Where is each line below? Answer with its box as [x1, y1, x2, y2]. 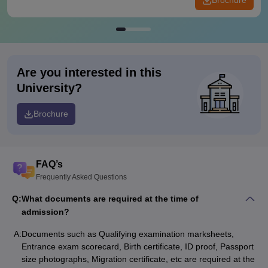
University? [17, 81, 82, 95]
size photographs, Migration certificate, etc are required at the [22, 254, 255, 264]
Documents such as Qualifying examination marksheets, [22, 229, 234, 239]
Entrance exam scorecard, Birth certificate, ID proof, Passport [22, 242, 254, 251]
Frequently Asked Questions [36, 173, 127, 181]
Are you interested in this [17, 66, 162, 79]
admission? [22, 207, 69, 217]
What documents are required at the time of [22, 194, 199, 203]
